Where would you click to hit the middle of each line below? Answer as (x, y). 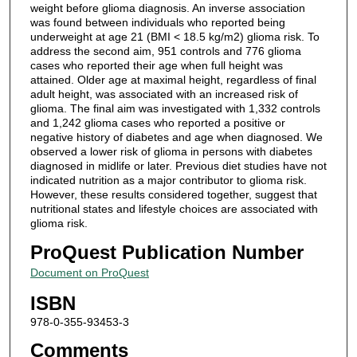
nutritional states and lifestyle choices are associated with (174, 209)
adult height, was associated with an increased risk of (164, 94)
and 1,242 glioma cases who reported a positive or (157, 123)
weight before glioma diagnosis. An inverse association (167, 8)
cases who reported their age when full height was (156, 66)
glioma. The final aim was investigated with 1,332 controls (175, 109)
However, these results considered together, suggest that (173, 195)
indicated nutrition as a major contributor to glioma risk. (168, 180)
